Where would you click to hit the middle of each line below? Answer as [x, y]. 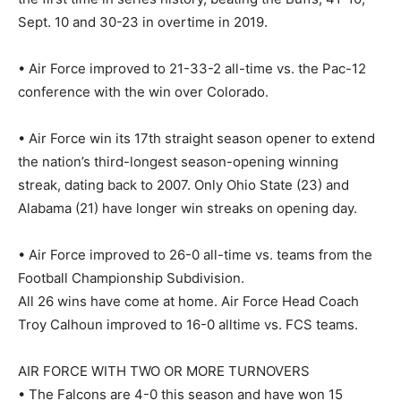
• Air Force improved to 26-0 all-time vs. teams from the [195, 254]
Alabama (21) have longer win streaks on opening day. [188, 208]
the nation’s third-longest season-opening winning [178, 161]
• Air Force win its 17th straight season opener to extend [196, 138]
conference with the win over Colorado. [143, 91]
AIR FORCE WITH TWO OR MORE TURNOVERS [164, 371]
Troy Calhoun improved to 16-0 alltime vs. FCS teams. [188, 324]
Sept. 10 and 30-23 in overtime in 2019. [143, 21]
